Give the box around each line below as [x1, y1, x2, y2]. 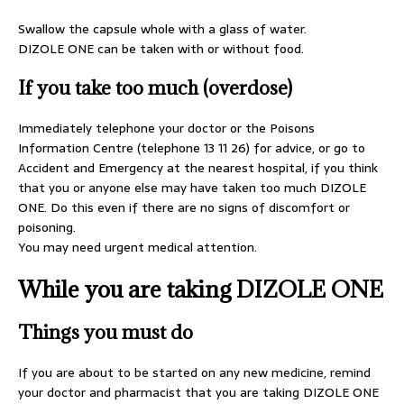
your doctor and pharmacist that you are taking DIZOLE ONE [18, 382, 379, 402]
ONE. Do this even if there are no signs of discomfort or [18, 197, 350, 217]
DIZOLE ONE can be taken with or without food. [18, 39, 304, 59]
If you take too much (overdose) [18, 76, 292, 100]
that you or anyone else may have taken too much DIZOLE [18, 178, 366, 197]
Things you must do [18, 320, 193, 344]
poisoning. [18, 217, 76, 237]
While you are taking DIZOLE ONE [18, 274, 383, 304]
